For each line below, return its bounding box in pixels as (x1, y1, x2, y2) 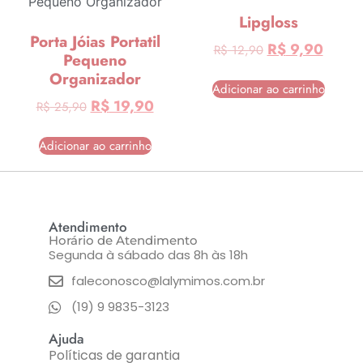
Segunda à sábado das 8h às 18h (49, 246, 248, 264)
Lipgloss (238, 10, 298, 33)
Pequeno (63, 48, 126, 71)
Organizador (49, 66, 141, 90)
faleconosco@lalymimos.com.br (70, 272, 265, 290)
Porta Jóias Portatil (29, 29, 160, 53)
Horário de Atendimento (49, 233, 198, 249)
